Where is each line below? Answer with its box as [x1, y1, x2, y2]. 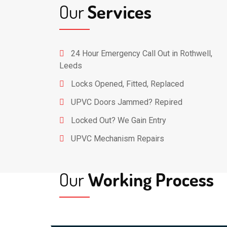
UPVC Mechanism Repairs [71, 133, 164, 143]
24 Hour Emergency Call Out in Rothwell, [71, 48, 212, 58]
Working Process [84, 167, 214, 191]
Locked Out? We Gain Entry [71, 115, 166, 125]
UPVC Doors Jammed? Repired [71, 97, 182, 107]
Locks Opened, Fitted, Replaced [71, 79, 184, 89]
